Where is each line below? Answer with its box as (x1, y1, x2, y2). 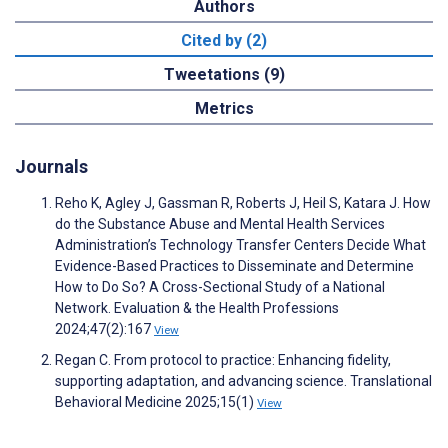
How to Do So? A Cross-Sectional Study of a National (55, 279, 385, 296)
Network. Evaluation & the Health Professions (55, 300, 339, 317)
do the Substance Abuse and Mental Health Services (55, 216, 385, 233)
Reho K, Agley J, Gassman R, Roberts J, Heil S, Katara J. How (55, 195, 431, 212)
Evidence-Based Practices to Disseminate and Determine (55, 258, 414, 275)
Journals (15, 155, 88, 177)
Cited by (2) (181, 30, 267, 50)
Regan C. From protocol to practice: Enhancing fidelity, (55, 352, 391, 369)
